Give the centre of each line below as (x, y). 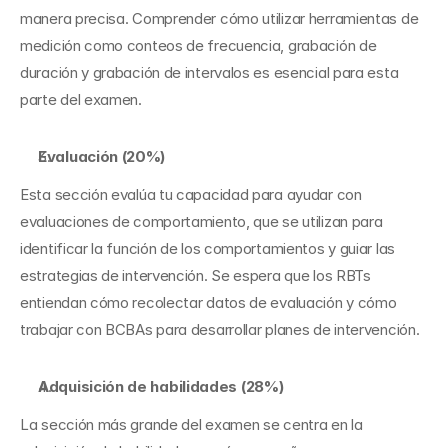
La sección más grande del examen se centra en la (191, 424)
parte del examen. (81, 99)
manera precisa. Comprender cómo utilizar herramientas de (219, 18)
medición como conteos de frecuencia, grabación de (198, 45)
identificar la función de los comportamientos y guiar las (207, 248)
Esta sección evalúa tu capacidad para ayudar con (191, 194)
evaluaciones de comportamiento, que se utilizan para (201, 221)
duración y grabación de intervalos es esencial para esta (209, 72)
